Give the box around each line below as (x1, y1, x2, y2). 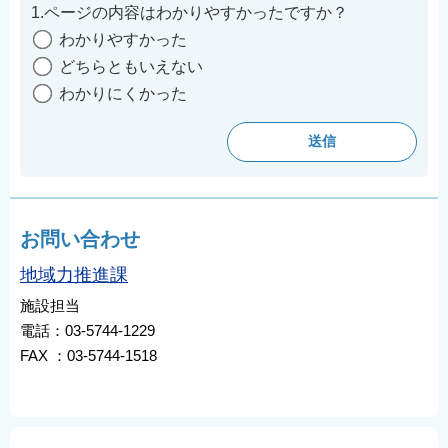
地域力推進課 (20, 264, 128, 285)
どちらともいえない (59, 57, 203, 75)
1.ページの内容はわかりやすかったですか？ (31, 3, 348, 21)
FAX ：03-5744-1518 (20, 346, 157, 364)
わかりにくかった (59, 84, 187, 102)
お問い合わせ (20, 227, 140, 250)
